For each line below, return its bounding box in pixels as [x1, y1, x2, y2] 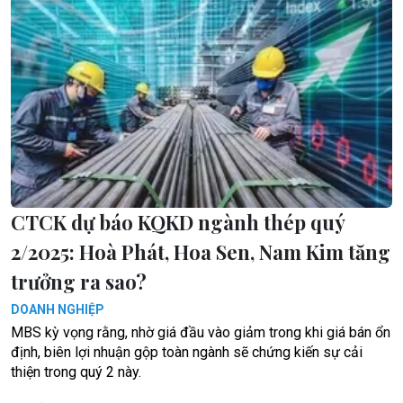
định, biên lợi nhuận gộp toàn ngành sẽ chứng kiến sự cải [11, 344, 363, 362]
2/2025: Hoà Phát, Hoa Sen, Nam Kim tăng [11, 238, 390, 266]
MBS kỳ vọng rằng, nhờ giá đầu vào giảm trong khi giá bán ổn [11, 324, 390, 342]
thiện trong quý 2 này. [11, 363, 141, 381]
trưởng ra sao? [11, 268, 147, 296]
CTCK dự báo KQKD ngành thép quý [11, 209, 345, 237]
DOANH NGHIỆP [11, 302, 104, 318]
